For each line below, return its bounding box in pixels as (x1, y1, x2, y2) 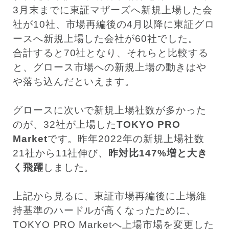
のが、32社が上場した (12, 119, 117, 130)
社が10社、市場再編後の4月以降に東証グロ (12, 18, 215, 30)
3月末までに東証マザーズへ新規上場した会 (12, 4, 213, 15)
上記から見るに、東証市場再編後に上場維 (12, 190, 207, 201)
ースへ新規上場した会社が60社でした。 (12, 33, 198, 44)
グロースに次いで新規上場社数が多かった (12, 104, 207, 116)
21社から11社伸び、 (12, 147, 109, 158)
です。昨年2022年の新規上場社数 (47, 133, 204, 144)
